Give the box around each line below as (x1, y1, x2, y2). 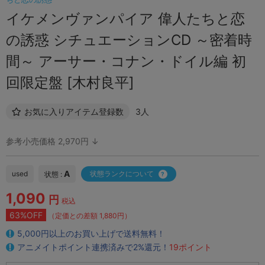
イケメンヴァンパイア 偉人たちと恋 (6, 10, 245, 28)
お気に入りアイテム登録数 (24, 106, 124, 117)
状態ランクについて (90, 169, 154, 179)
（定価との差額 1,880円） (48, 211, 131, 221)
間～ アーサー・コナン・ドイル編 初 (6, 53, 246, 70)
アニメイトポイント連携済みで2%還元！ (17, 242, 169, 253)
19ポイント (169, 242, 212, 253)
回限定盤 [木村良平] (6, 74, 134, 92)
